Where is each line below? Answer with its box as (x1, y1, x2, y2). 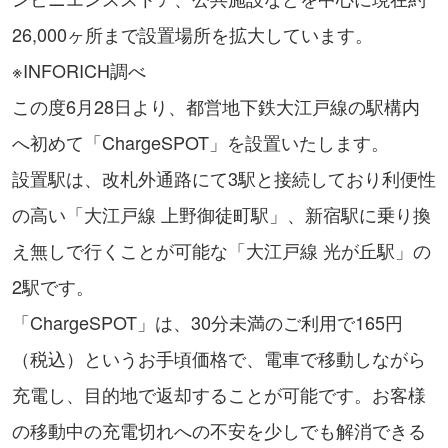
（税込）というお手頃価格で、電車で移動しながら (12, 345, 426, 371)
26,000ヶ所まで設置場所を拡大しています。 (12, 21, 373, 47)
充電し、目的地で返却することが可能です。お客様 (12, 381, 426, 407)
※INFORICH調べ (12, 57, 146, 83)
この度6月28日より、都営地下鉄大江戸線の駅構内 (12, 93, 420, 119)
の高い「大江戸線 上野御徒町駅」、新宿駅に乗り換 (12, 201, 431, 227)
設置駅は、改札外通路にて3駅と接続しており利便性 (12, 165, 436, 191)
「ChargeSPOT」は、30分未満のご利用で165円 (12, 309, 403, 335)
